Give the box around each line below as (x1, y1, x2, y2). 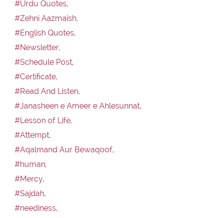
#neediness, (15, 203, 57, 213)
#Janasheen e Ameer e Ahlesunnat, (15, 101, 141, 110)
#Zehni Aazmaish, (15, 13, 78, 23)
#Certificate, (15, 72, 57, 81)
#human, (15, 159, 47, 169)
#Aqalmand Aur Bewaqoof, (15, 145, 114, 154)
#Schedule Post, (15, 57, 73, 67)
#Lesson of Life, (15, 115, 72, 125)
